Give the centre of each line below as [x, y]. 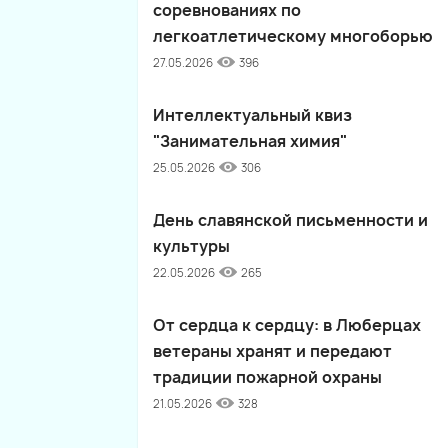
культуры [191, 246]
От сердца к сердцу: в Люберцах [287, 325]
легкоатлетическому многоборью [293, 36]
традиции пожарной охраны [267, 377]
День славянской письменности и [290, 220]
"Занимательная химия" [250, 141]
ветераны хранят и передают [272, 351]
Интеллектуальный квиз [252, 115]
